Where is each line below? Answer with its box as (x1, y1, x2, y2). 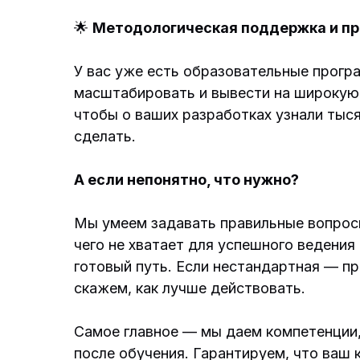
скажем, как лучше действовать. (74, 280, 305, 297)
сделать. (74, 128, 136, 145)
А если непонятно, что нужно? (74, 171, 299, 188)
